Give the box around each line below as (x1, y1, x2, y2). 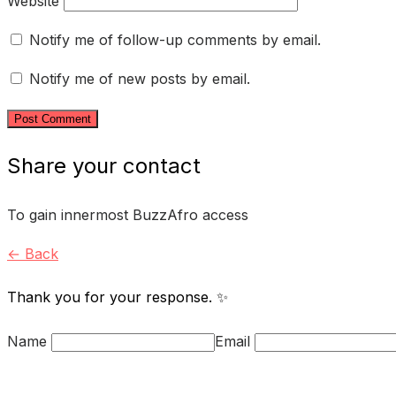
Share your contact (7, 153, 201, 179)
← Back (7, 245, 58, 263)
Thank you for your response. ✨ (7, 288, 228, 307)
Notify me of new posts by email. (29, 70, 250, 88)
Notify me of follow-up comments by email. (29, 31, 321, 49)
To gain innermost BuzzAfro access (7, 206, 248, 225)
